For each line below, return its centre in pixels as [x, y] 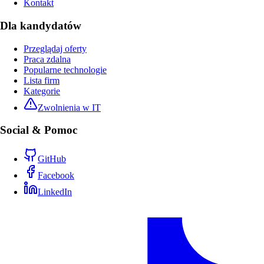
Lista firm [42, 80]
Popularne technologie [65, 70]
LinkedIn [55, 192]
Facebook [56, 175]
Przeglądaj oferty [55, 48]
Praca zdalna [47, 59]
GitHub [52, 159]
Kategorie [42, 91]
